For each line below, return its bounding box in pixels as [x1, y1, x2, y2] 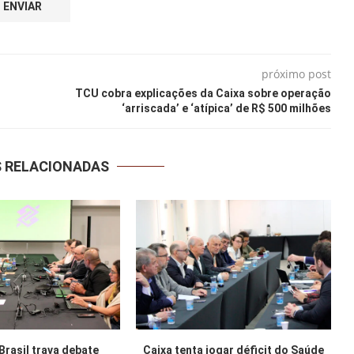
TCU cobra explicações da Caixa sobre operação [74, 86, 331, 100]
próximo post [261, 66, 331, 81]
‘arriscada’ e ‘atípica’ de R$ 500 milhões [121, 101, 331, 115]
